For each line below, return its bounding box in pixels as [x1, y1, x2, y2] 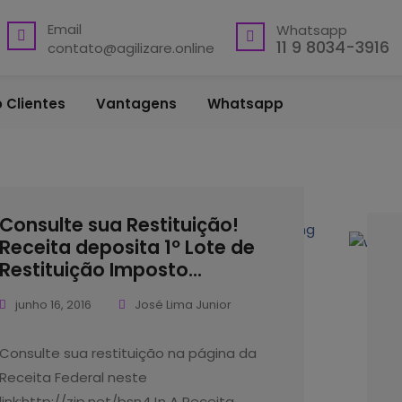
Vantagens [96, 94, 177, 113]
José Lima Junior [135, 295, 232, 313]
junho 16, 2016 [15, 295, 92, 313]
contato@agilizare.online [48, 39, 214, 57]
